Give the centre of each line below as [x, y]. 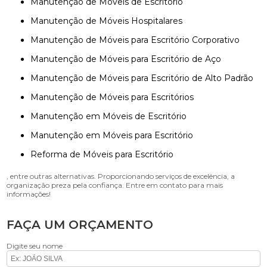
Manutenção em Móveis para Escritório [116, 135]
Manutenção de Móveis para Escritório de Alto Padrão [146, 78]
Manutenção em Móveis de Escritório [113, 116]
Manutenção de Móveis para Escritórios [117, 97]
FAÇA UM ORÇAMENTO [80, 225]
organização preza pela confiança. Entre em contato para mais [115, 185]
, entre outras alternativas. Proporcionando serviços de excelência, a [121, 176]
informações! [29, 194]
